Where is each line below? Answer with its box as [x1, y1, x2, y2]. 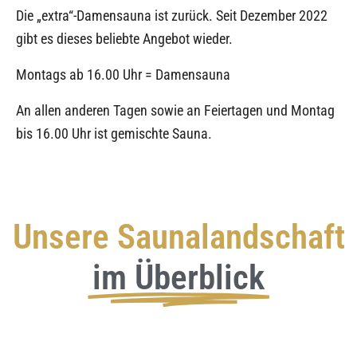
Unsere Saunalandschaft [12, 216, 345, 257]
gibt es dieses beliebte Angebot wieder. [16, 29, 233, 47]
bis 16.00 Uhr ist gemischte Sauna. [16, 124, 215, 142]
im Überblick [92, 257, 265, 297]
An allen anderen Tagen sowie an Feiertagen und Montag [16, 101, 335, 119]
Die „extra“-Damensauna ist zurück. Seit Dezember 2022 [16, 6, 328, 24]
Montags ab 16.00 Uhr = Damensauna [16, 65, 230, 83]
